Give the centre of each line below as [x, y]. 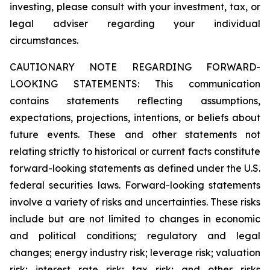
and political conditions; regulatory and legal [135, 236]
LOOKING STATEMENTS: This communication [135, 84]
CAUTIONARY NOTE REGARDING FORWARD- [135, 67]
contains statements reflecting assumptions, [135, 101]
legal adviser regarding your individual [135, 24]
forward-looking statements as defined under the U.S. [135, 168]
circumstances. [44, 40]
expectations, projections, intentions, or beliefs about [135, 118]
